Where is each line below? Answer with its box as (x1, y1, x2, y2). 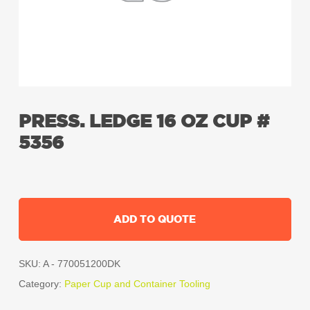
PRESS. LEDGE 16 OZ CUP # (18, 109, 269, 134)
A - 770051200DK (42, 258, 120, 270)
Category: (18, 278, 64, 290)
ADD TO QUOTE (113, 212, 197, 227)
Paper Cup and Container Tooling (64, 278, 210, 290)
